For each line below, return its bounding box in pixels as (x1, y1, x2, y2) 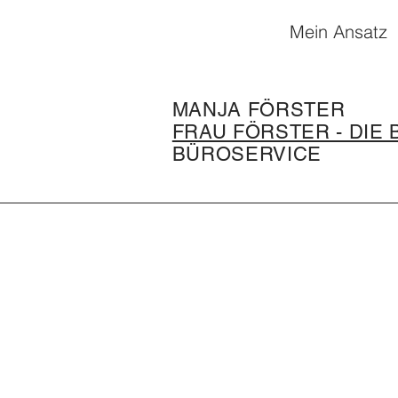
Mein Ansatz (290, 20, 387, 43)
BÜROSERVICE (171, 143, 322, 165)
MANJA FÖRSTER (171, 99, 346, 121)
